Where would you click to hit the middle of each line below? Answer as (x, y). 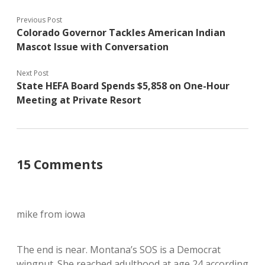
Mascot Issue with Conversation (93, 47)
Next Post (33, 73)
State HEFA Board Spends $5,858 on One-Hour (123, 86)
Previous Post (39, 20)
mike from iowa (51, 214)
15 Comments (60, 164)
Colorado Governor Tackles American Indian (121, 33)
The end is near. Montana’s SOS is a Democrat (119, 250)
